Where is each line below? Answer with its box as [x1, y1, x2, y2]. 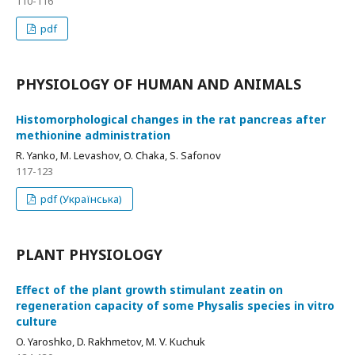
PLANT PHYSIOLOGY [16, 245, 162, 264]
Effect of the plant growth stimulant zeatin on [16, 282, 283, 297]
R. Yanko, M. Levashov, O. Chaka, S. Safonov [16, 148, 221, 162]
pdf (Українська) [38, 192, 123, 206]
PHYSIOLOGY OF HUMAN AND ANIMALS [16, 74, 301, 94]
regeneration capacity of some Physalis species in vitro [16, 298, 334, 313]
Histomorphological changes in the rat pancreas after [16, 112, 326, 127]
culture [16, 314, 57, 329]
